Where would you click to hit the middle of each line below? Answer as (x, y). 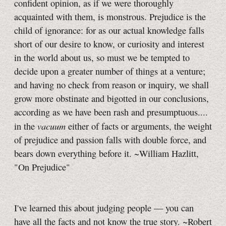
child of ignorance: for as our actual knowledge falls (109, 31)
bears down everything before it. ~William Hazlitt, (106, 154)
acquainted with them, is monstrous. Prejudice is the (110, 17)
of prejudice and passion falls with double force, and (110, 140)
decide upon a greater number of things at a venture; (110, 71)
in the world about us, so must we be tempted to (102, 58)
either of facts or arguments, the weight (139, 126)
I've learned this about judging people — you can (104, 208)
